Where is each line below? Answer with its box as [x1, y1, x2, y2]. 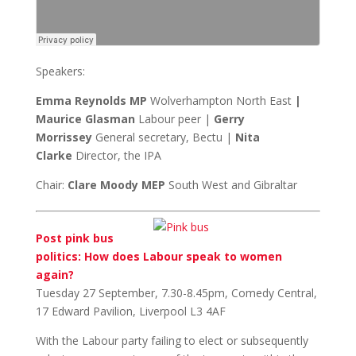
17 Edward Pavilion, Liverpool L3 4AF [35, 304, 226, 319]
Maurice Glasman [35, 111, 138, 126]
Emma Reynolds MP [35, 93, 150, 108]
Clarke [35, 148, 75, 163]
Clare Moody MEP [67, 177, 168, 192]
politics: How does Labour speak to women [35, 249, 282, 264]
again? [35, 267, 74, 282]
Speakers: [35, 64, 85, 79]
